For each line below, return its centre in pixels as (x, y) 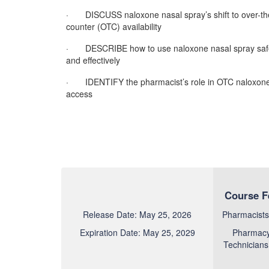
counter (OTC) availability (114, 26)
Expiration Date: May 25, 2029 (137, 232)
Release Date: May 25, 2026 (138, 214)
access (79, 94)
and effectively (93, 60)
